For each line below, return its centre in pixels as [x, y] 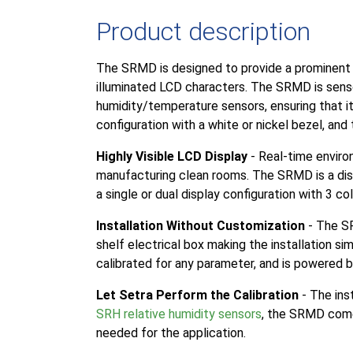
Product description [203, 31]
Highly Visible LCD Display [172, 156]
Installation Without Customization [201, 225]
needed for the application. [171, 333]
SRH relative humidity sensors [179, 314]
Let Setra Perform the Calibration [197, 295]
